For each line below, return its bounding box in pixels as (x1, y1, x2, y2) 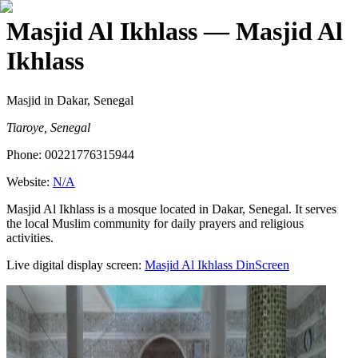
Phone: (6, 147, 45, 161)
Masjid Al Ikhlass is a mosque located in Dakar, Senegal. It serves (6, 201, 336, 216)
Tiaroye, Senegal (6, 120, 90, 134)
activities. (6, 230, 54, 245)
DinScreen (233, 257, 289, 272)
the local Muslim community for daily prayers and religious (6, 216, 304, 230)
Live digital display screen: (6, 257, 141, 272)
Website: (6, 174, 53, 189)
